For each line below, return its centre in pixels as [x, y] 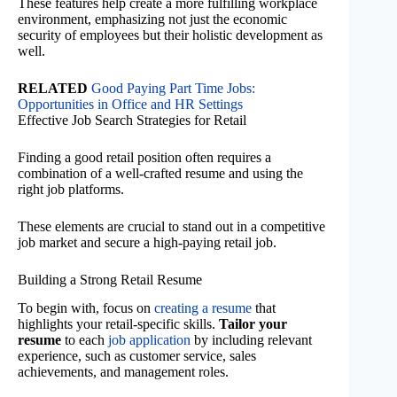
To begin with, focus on [86, 308]
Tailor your [253, 324]
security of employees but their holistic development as [170, 35]
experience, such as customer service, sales [137, 356]
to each [85, 340]
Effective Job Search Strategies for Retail [132, 120]
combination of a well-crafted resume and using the [160, 173]
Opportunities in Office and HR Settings [130, 104]
